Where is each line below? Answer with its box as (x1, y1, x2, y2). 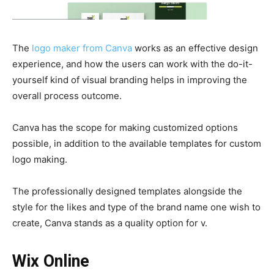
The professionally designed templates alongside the (12, 185, 242, 197)
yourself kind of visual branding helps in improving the (12, 73, 247, 86)
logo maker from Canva (32, 42, 132, 54)
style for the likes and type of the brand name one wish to (12, 201, 261, 213)
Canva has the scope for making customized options (12, 121, 238, 133)
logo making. (12, 153, 67, 165)
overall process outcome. (12, 89, 122, 102)
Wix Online (12, 251, 94, 271)
